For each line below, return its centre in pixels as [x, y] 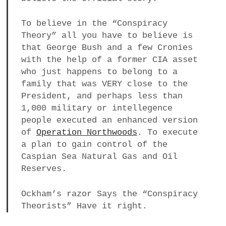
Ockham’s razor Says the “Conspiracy [109, 194]
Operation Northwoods [87, 133]
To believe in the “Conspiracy [94, 24]
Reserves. [44, 169]
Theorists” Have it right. [84, 206]
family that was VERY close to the [104, 84]
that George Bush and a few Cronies [107, 48]
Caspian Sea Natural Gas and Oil [99, 157]
